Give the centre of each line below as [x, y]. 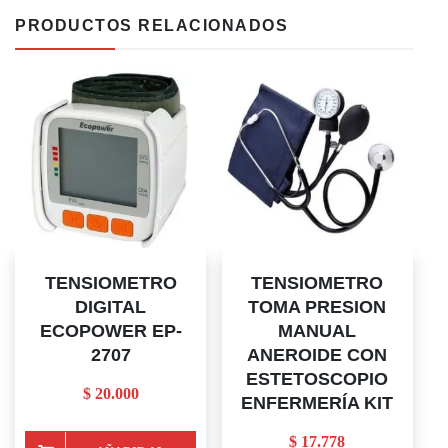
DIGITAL [111, 307]
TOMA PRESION [317, 307]
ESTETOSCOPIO [317, 379]
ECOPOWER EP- [110, 331]
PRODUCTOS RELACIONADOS [151, 25]
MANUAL [317, 331]
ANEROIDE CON [317, 355]
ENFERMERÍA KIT [317, 403]
